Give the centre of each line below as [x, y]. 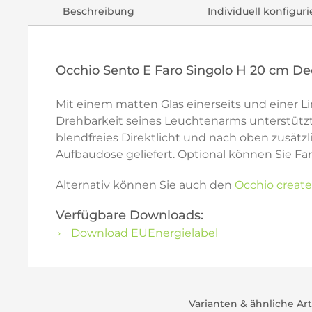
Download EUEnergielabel [143, 233]
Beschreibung [99, 11]
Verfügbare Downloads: [130, 215]
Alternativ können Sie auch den [145, 185]
